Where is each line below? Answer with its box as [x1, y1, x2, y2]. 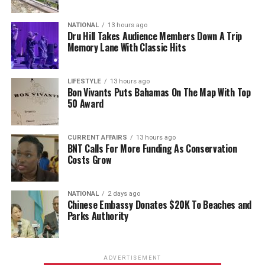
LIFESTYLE [67, 77, 101, 85]
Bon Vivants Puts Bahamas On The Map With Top [67, 85, 251, 99]
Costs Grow [67, 152, 112, 167]
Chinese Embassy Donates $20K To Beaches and [67, 197, 251, 212]
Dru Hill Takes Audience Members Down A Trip [67, 28, 242, 43]
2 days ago [107, 189, 140, 198]
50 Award [67, 96, 104, 111]
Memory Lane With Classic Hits [67, 40, 186, 54]
